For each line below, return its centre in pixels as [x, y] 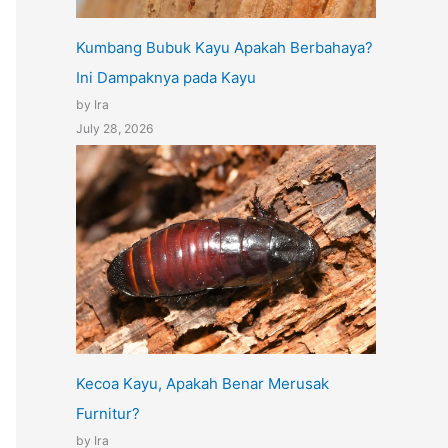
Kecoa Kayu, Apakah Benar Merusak [202, 383]
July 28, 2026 [115, 129]
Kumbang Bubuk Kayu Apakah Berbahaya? [224, 48]
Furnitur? [108, 413]
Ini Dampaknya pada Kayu [166, 78]
